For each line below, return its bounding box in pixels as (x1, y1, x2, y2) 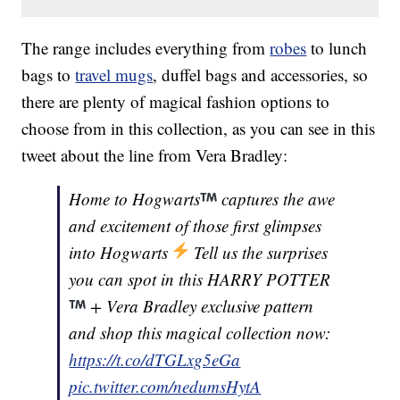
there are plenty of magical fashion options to (21, 90, 330, 113)
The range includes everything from (21, 37, 271, 60)
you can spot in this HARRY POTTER (69, 268, 331, 291)
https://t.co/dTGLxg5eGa (69, 348, 241, 371)
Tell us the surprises (189, 241, 329, 264)
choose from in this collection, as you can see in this (21, 117, 376, 140)
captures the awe (217, 187, 336, 211)
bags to (21, 63, 76, 87)
